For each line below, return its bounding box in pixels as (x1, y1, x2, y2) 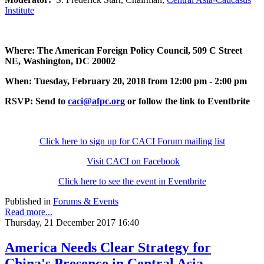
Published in (5, 196, 51, 207)
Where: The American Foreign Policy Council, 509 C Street (5, 45, 242, 56)
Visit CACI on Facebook (87, 156, 180, 167)
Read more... (5, 207, 52, 217)
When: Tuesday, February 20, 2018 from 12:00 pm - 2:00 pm (5, 76, 247, 87)
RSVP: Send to (5, 96, 68, 107)
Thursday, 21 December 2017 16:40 (5, 217, 139, 228)
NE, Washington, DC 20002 (5, 56, 115, 67)
